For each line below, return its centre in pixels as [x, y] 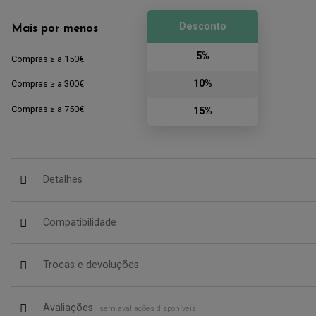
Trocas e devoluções [91, 265]
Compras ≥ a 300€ [47, 84]
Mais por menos [54, 29]
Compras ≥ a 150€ [47, 59]
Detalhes [62, 180]
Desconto [202, 26]
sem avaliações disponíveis [147, 308]
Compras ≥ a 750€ [47, 109]
